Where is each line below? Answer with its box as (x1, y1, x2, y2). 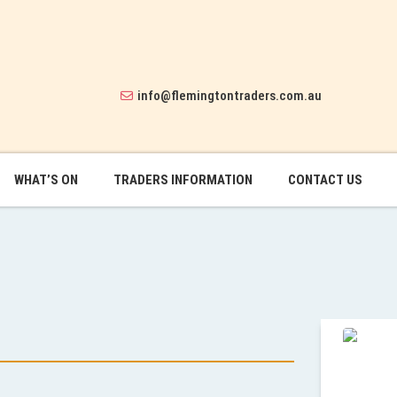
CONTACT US (288, 171, 362, 188)
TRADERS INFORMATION (113, 171, 253, 188)
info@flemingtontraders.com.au (136, 87, 322, 104)
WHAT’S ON (14, 171, 78, 188)
